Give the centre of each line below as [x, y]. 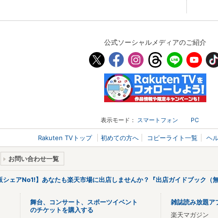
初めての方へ [119, 137]
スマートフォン [157, 120]
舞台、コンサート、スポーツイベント [84, 202]
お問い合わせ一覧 [34, 158]
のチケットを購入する [62, 209]
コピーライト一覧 [173, 137]
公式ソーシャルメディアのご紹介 [155, 42]
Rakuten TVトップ [66, 137]
